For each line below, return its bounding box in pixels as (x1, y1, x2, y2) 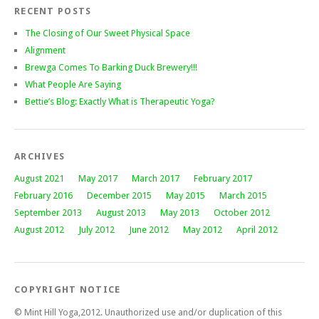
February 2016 (14, 189, 73, 201)
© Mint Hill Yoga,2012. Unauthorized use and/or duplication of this (14, 306, 282, 318)
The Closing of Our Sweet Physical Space (25, 27, 190, 38)
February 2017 (194, 172, 252, 184)
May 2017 (78, 172, 117, 184)
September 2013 (14, 206, 82, 218)
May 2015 (166, 189, 205, 201)
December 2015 (87, 189, 152, 201)
